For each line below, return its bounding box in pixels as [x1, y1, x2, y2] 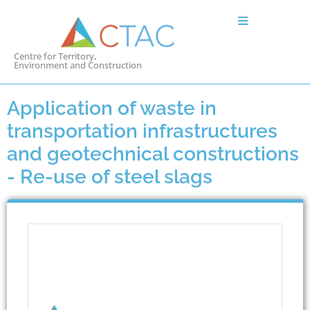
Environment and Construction [14, 58, 142, 71]
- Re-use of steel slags [7, 165, 212, 188]
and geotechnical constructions [7, 142, 299, 165]
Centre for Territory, [14, 49, 96, 62]
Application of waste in [7, 96, 217, 120]
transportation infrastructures [7, 119, 277, 143]
